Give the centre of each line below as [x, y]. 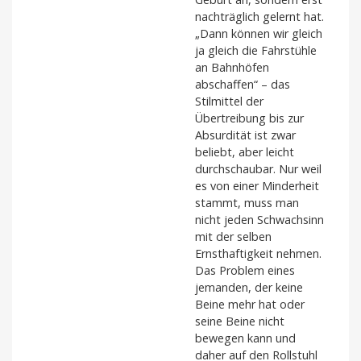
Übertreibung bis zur [249, 118]
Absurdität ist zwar [245, 135]
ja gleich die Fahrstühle [256, 51]
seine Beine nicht [240, 322]
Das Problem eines [245, 271]
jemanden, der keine [249, 288]
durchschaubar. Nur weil [258, 169]
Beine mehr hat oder [250, 305]
